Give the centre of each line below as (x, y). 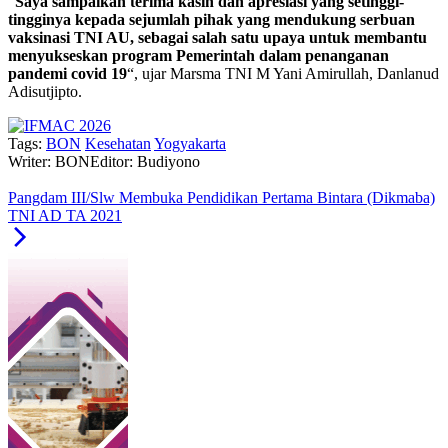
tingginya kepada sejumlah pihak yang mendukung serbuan (211, 20)
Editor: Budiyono (145, 162)
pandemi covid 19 (67, 74)
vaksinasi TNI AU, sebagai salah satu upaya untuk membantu (217, 38)
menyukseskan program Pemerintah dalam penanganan (198, 56)
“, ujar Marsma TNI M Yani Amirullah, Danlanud (283, 74)
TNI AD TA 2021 (65, 216)
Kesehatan (118, 144)
